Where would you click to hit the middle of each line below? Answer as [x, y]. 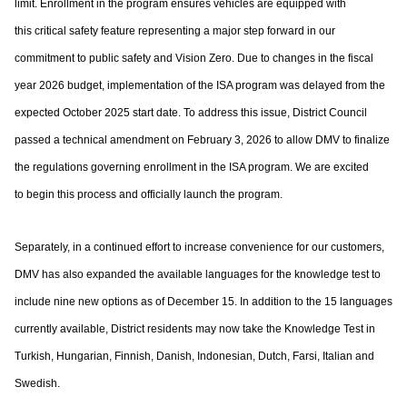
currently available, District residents [105, 329]
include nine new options [78, 302]
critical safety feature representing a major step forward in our [185, 31]
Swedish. [37, 383]
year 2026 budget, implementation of [106, 85]
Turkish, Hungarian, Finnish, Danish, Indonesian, [136, 356]
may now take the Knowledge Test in [285, 329]
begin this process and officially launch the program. [154, 194]
